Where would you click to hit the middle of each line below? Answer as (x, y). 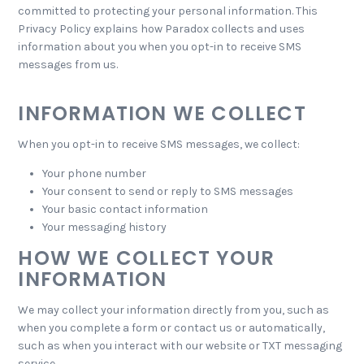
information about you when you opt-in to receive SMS (160, 47)
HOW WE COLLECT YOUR (147, 258)
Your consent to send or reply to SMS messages (168, 191)
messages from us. (68, 65)
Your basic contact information (126, 209)
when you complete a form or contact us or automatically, (172, 328)
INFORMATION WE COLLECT (162, 113)
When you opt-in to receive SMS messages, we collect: (159, 144)
